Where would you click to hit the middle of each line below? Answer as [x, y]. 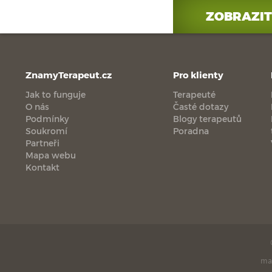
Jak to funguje [56, 94]
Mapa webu [51, 155]
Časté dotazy [200, 107]
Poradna [191, 131]
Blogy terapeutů [207, 119]
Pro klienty [198, 75]
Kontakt [42, 167]
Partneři [42, 143]
